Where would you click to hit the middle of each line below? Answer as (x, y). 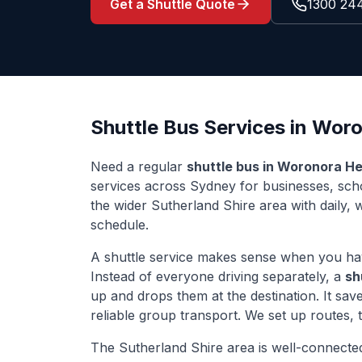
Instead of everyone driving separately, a (218, 276)
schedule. (120, 225)
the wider (121, 205)
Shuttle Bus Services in (201, 127)
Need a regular (139, 166)
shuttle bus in (232, 166)
